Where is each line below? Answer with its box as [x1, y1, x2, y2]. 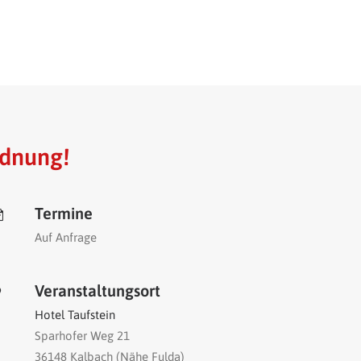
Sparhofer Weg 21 [35, 329, 130, 342]
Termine [35, 204, 93, 222]
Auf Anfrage [35, 230, 97, 244]
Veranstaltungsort [35, 281, 160, 300]
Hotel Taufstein [35, 308, 115, 322]
